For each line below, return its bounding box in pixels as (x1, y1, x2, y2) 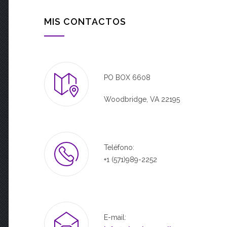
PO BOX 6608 (104, 73, 150, 82)
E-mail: (104, 213, 126, 221)
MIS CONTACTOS (44, 16, 126, 27)
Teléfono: (104, 143, 134, 152)
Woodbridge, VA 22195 (104, 95, 180, 103)
